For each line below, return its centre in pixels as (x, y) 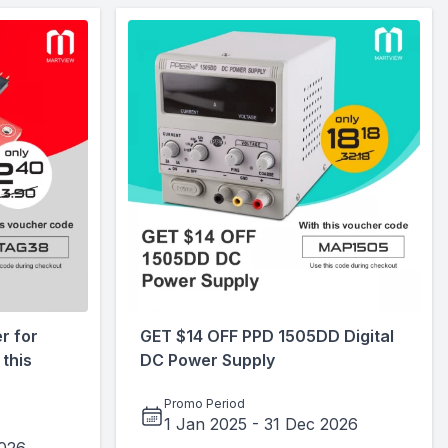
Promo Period (204, 403)
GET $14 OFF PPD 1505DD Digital (267, 336)
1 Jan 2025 (205, 424)
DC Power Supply (207, 360)
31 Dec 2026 (311, 424)
